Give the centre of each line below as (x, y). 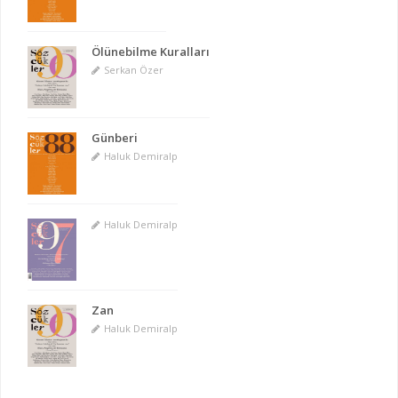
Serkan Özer (132, 69)
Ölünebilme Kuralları (151, 51)
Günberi (115, 137)
